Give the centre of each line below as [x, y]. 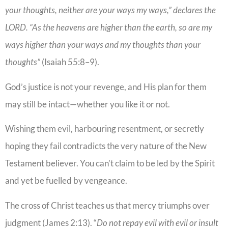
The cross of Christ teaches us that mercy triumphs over [107, 205]
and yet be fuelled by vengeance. [66, 181]
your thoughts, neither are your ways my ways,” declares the [110, 10]
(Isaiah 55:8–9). [70, 62]
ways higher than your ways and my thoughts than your [103, 45]
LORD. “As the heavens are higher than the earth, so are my [109, 27]
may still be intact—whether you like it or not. [88, 104]
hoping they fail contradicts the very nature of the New [106, 146]
